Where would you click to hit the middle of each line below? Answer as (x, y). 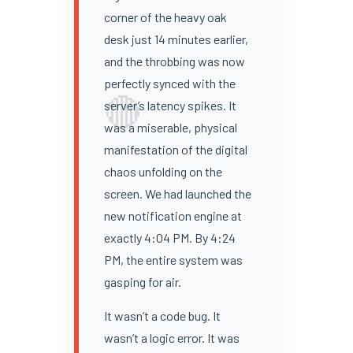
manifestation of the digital (175, 149)
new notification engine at (173, 215)
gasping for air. (142, 281)
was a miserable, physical (170, 127)
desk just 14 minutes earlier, (176, 39)
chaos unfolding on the (163, 171)
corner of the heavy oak (165, 17)
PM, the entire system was (173, 259)
